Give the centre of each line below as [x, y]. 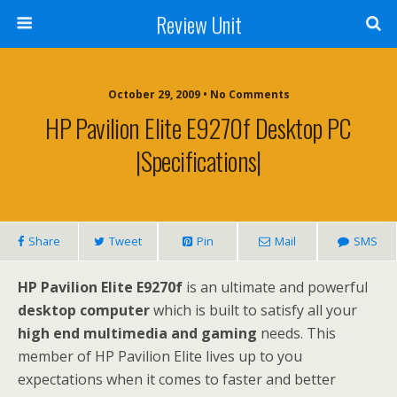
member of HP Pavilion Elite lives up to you [160, 356]
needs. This [296, 333]
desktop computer [84, 310]
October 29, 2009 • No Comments [198, 94]
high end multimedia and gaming [137, 333]
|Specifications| [198, 160]
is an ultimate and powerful [275, 287]
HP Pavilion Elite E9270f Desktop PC [198, 128]
